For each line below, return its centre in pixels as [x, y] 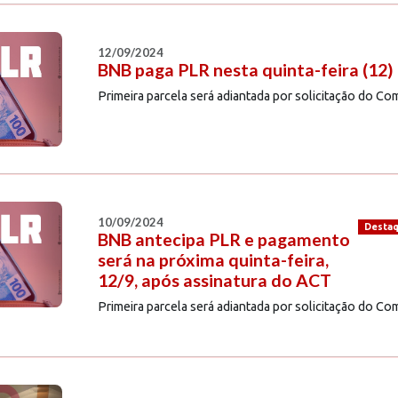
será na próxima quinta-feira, [213, 259]
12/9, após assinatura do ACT [214, 280]
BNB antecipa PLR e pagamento [223, 239]
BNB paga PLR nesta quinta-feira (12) [245, 69]
